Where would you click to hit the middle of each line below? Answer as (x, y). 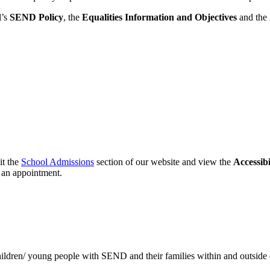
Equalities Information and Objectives (159, 17)
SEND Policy (36, 17)
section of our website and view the (164, 162)
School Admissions (58, 162)
